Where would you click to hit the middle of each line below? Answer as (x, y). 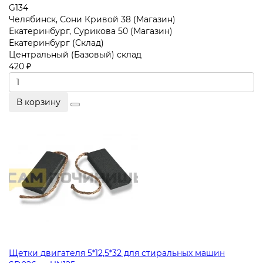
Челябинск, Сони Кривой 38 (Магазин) (92, 19)
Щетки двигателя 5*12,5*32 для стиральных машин (117, 253)
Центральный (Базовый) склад (75, 54)
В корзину (38, 102)
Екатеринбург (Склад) (56, 43)
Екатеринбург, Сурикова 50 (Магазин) (91, 31)
